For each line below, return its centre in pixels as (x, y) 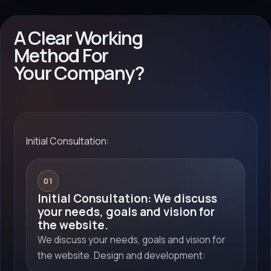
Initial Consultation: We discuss (128, 198)
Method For (61, 55)
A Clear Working (78, 37)
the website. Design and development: (122, 255)
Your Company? (79, 72)
